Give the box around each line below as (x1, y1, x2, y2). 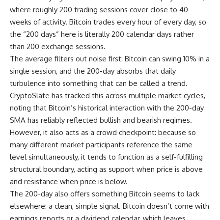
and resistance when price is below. (10, 176, 128, 186)
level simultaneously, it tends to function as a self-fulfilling (10, 152, 203, 162)
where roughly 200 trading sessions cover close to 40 (10, 4, 188, 14)
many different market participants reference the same (10, 139, 192, 149)
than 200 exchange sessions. (10, 41, 106, 51)
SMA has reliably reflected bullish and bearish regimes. (10, 115, 192, 125)
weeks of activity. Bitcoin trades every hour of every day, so (10, 17, 206, 27)
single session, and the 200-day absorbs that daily (10, 66, 176, 76)
